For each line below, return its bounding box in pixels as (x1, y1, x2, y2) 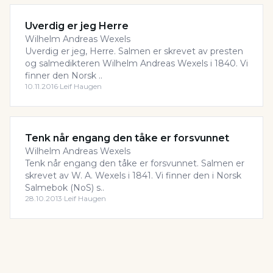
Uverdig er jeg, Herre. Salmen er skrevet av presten (25, 46, 243, 57)
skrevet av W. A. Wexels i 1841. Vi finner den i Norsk (25, 170, 241, 181)
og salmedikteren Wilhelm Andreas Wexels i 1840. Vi (25, 58, 248, 69)
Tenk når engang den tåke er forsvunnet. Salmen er (25, 158, 244, 169)
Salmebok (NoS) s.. (25, 182, 104, 193)
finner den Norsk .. (25, 70, 102, 81)
